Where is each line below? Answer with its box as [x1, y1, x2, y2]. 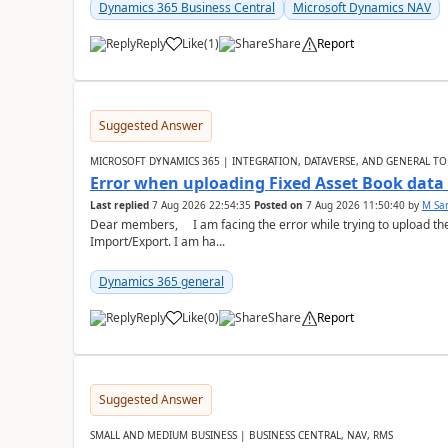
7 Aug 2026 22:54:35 [151, 198, 251, 212]
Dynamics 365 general [98, 273, 224, 290]
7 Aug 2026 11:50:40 [305, 198, 405, 212]
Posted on [253, 198, 303, 212]
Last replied [89, 198, 149, 212]
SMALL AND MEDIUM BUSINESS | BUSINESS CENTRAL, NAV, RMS [89, 428, 393, 442]
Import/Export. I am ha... [89, 233, 225, 250]
